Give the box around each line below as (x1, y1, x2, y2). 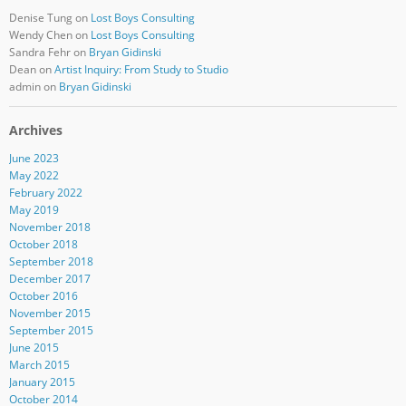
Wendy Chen (8, 27, 72, 43)
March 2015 (8, 357, 70, 373)
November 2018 (8, 219, 91, 236)
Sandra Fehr (8, 44, 71, 61)
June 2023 (8, 150, 59, 167)
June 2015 (8, 340, 59, 356)
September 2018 (8, 254, 93, 270)
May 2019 (8, 202, 59, 218)
